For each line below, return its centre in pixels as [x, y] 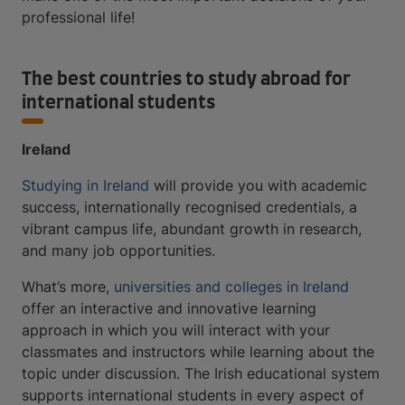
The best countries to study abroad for [186, 80]
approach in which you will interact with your [176, 330]
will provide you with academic [258, 185]
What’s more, [68, 287]
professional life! [78, 17]
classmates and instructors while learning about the [198, 352]
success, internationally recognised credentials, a [189, 207]
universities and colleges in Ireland [231, 287]
